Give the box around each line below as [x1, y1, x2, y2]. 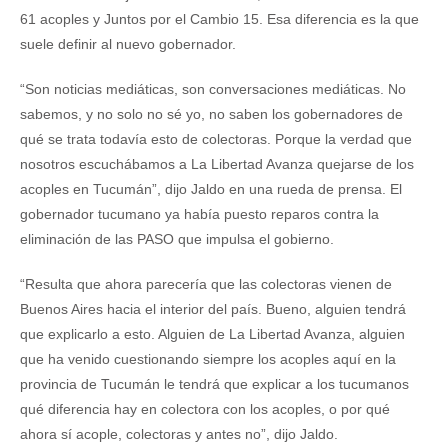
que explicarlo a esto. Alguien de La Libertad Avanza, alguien [20, 326, 405, 342]
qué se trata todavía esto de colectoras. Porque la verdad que [20, 131, 412, 147]
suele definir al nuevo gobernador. [20, 36, 236, 52]
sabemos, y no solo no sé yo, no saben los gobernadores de [20, 106, 403, 122]
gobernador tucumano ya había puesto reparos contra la [20, 206, 379, 222]
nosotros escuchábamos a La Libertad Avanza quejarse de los [20, 156, 414, 172]
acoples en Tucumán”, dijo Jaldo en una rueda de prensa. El [20, 181, 402, 197]
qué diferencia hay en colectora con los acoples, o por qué [20, 401, 390, 417]
